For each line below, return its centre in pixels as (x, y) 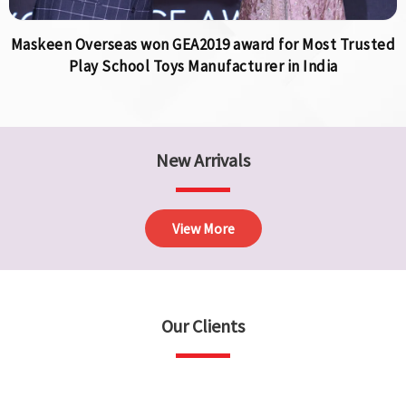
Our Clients (203, 326)
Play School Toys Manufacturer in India (203, 67)
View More (203, 229)
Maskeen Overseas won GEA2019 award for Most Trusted (203, 45)
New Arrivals (203, 160)
